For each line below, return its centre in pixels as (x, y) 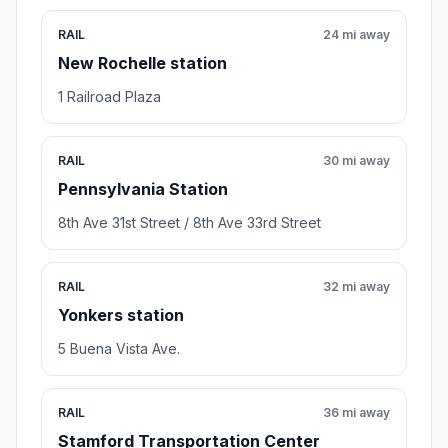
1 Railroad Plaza (109, 96)
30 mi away (356, 160)
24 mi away (356, 34)
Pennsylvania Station (143, 188)
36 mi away (356, 412)
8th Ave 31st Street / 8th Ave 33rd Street (189, 222)
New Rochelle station (142, 62)
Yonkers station (121, 314)
